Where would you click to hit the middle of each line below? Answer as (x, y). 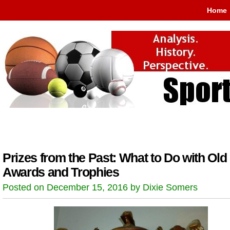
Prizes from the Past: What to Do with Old (115, 158)
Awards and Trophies (61, 172)
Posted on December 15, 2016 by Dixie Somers (100, 187)
